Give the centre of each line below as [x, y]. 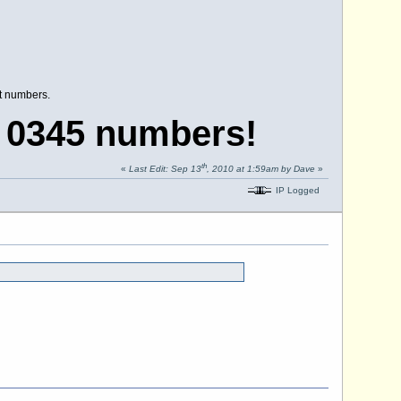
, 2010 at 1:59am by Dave [260, 169]
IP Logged [296, 190]
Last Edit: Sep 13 [165, 169]
